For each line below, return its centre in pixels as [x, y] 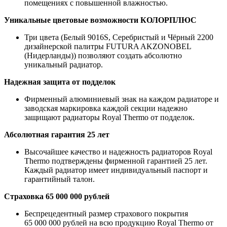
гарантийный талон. [60, 179]
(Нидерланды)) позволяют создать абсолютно [103, 56]
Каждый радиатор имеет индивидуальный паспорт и [116, 170]
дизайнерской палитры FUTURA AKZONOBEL [108, 47]
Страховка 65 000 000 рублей [57, 197]
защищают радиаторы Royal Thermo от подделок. [109, 118]
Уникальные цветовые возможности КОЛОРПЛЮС [100, 20]
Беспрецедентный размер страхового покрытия [106, 214]
